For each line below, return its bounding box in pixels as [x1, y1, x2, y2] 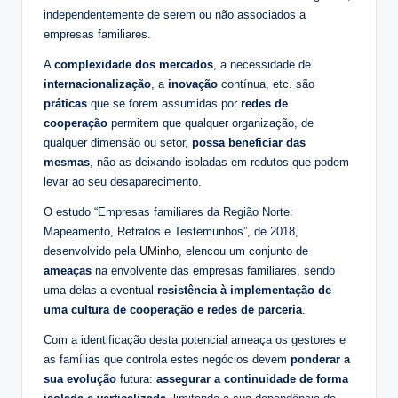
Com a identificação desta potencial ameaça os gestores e [44, 333, 346, 347]
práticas [44, 97, 87, 111]
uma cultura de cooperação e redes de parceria [44, 303, 302, 317]
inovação [168, 77, 218, 92]
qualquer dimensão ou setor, [44, 136, 188, 150]
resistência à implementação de [157, 283, 331, 298]
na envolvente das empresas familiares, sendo [92, 264, 335, 278]
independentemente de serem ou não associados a [44, 8, 306, 22]
